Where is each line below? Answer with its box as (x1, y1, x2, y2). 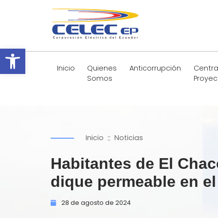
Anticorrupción (129, 63, 181, 73)
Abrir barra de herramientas (4, 42, 217, 64)
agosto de (81, 199, 114, 207)
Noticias (114, 133, 143, 143)
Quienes (87, 63, 117, 73)
